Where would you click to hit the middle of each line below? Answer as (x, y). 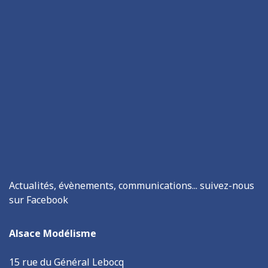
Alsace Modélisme (53, 234)
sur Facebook (39, 200)
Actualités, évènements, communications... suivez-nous (132, 186)
